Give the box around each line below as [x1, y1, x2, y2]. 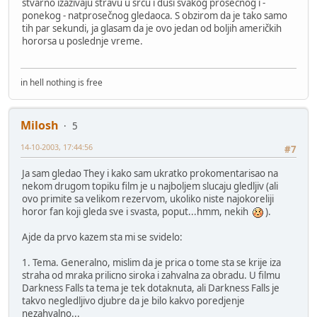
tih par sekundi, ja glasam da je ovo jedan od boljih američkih [22, 21, 282, 35]
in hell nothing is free [21, 76, 103, 88]
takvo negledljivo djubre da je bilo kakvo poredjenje [22, 294, 245, 308]
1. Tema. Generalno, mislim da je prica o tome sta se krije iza [22, 256, 281, 270]
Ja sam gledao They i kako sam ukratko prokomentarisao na [22, 167, 278, 180]
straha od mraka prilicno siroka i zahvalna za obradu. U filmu [22, 269, 280, 282]
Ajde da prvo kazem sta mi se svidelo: [22, 231, 183, 244]
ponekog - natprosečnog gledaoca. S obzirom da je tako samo [22, 8, 287, 22]
